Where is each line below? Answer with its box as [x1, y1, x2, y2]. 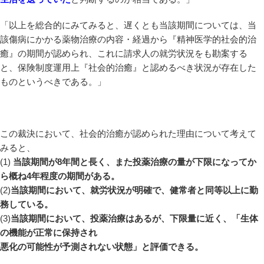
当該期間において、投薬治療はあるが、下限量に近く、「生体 [11, 213, 258, 223]
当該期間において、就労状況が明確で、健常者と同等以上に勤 [11, 185, 258, 195]
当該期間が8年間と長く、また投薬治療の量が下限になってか [13, 157, 256, 167]
